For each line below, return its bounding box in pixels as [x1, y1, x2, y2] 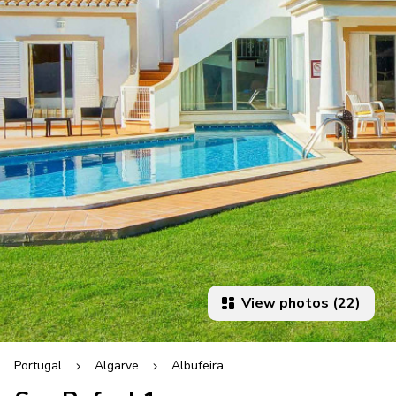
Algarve [95, 357, 139, 374]
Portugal [14, 357, 62, 374]
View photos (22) [332, 293, 361, 313]
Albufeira [171, 357, 224, 374]
